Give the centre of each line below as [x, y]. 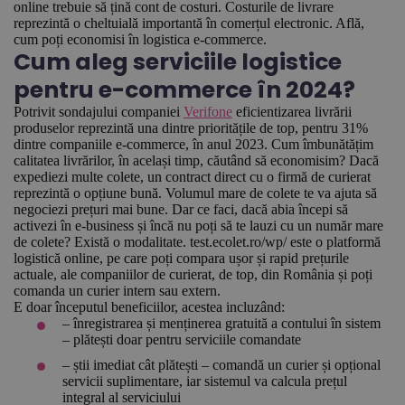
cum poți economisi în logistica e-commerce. [142, 40]
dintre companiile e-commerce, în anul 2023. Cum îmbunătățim [193, 145]
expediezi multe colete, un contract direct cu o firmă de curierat [192, 177]
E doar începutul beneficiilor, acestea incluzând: [149, 307]
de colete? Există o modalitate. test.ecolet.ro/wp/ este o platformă [197, 242]
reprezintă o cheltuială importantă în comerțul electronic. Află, [189, 24]
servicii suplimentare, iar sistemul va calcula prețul [205, 381]
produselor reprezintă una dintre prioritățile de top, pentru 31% [191, 128]
